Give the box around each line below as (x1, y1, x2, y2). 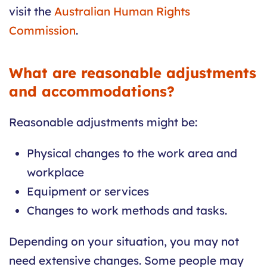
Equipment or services (27, 184, 149, 199)
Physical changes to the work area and (27, 146, 237, 161)
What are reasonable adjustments (9, 64, 256, 82)
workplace (27, 165, 84, 180)
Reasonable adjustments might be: (9, 115, 197, 130)
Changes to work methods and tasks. (27, 203, 227, 218)
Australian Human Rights (54, 4, 190, 19)
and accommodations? (9, 82, 175, 101)
